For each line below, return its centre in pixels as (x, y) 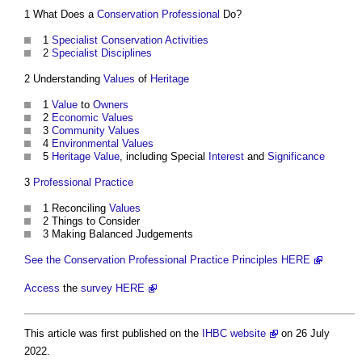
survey (97, 288)
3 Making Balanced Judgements (118, 234)
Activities (187, 40)
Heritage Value (86, 157)
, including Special (164, 157)
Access (42, 288)
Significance (296, 157)
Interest (226, 157)
